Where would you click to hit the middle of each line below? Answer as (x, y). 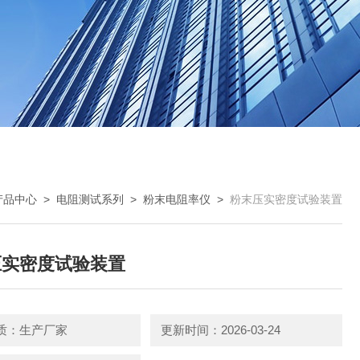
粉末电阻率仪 (177, 199)
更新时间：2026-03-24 (220, 330)
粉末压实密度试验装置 (286, 199)
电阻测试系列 (90, 199)
